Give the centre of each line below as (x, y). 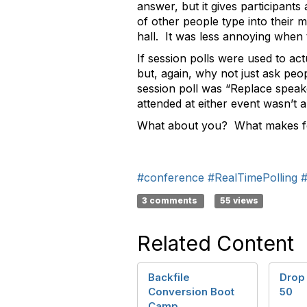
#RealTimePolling (253, 177)
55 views (239, 200)
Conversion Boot (191, 292)
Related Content (216, 243)
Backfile (169, 277)
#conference (171, 177)
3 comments (171, 200)
